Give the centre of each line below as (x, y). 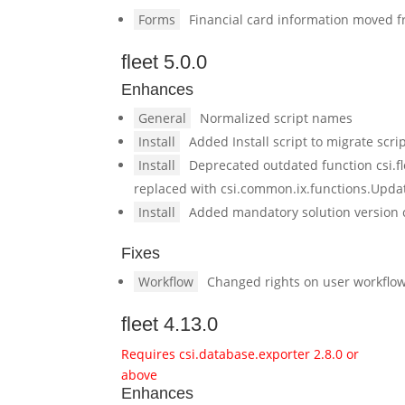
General (163, 118)
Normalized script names (277, 118)
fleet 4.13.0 (170, 324)
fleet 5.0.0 (165, 62)
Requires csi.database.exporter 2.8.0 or (240, 354)
